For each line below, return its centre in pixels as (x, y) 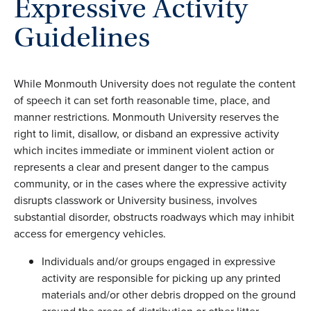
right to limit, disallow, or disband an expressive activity (146, 134)
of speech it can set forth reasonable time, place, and (142, 101)
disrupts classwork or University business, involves (135, 201)
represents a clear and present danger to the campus (141, 167)
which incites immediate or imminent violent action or (144, 151)
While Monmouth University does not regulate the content (155, 84)
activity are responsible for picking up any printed (161, 278)
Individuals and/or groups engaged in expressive (159, 262)
